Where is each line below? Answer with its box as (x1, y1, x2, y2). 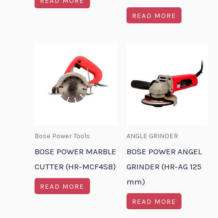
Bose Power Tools (35, 132, 90, 141)
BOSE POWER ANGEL (126, 146, 202, 157)
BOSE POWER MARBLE (35, 146, 116, 157)
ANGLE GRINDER (126, 132, 178, 141)
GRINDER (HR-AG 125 (126, 162, 201, 172)
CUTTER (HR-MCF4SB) (35, 162, 116, 172)
